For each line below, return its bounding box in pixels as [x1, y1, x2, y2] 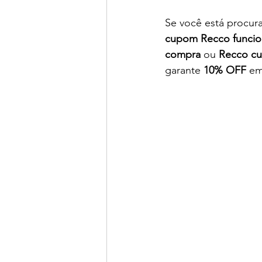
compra [165, 48, 201, 61]
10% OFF [204, 64, 246, 77]
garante [165, 64, 204, 77]
